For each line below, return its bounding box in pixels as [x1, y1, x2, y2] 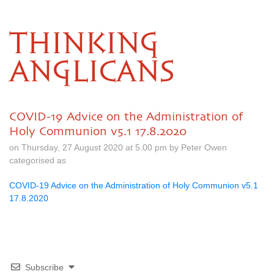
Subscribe [25, 262, 64, 272]
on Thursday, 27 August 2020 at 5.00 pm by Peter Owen [9, 143, 227, 152]
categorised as [9, 155, 66, 165]
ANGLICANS [9, 59, 174, 87]
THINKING [9, 31, 159, 59]
